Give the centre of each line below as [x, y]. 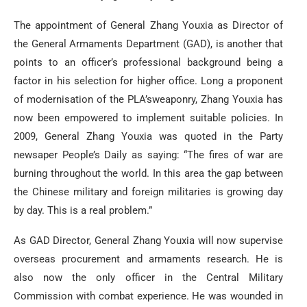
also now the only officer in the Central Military [148, 277]
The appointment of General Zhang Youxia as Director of [148, 25]
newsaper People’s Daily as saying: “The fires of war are [148, 155]
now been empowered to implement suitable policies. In [148, 118]
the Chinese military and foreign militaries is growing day [148, 192]
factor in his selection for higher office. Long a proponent [148, 81]
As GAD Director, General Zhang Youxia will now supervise [148, 240]
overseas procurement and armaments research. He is [148, 259]
